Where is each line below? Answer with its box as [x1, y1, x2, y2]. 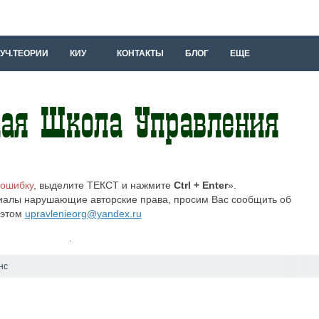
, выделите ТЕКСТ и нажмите [33, 179, 174, 191]
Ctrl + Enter [174, 179, 228, 191]
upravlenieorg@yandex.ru [24, 208, 142, 219]
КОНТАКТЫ [117, 48, 164, 58]
